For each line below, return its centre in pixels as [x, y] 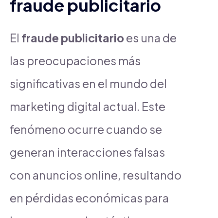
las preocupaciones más [75, 60]
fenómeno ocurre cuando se [86, 129]
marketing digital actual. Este [88, 106]
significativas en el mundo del [88, 83]
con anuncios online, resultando [96, 175]
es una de [150, 37]
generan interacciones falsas [87, 152]
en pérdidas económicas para [89, 198]
